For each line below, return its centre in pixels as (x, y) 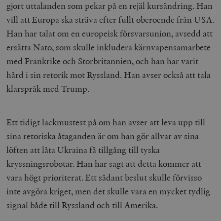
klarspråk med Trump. (49, 88)
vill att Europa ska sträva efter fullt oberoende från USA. (110, 19)
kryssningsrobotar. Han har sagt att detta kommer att (104, 163)
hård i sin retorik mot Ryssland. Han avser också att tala (109, 74)
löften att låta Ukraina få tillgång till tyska (83, 149)
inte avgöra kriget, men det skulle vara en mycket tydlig (109, 191)
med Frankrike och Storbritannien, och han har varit (103, 61)
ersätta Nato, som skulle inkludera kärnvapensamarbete (109, 47)
